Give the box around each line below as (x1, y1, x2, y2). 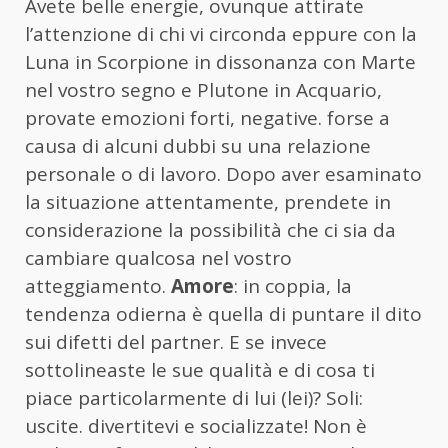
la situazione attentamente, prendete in (25, 189, 391, 216)
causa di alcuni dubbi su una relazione (25, 133, 371, 160)
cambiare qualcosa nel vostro (25, 245, 292, 272)
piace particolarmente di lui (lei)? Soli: (25, 385, 363, 412)
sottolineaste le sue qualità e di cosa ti (25, 357, 375, 384)
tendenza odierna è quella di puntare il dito (25, 301, 422, 328)
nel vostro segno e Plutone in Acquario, (25, 77, 382, 104)
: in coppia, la (234, 273, 352, 300)
